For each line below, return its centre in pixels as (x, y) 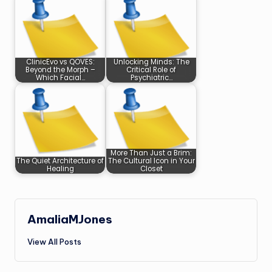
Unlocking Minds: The (151, 62)
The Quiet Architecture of (60, 161)
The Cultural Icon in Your (151, 161)
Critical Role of (151, 70)
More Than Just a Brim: (151, 153)
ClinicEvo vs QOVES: (60, 62)
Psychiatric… (151, 78)
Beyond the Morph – (60, 70)
